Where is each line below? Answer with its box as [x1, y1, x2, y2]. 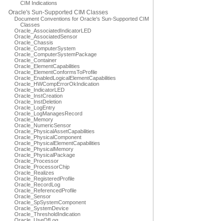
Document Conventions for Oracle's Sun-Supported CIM [14, 16, 149, 22]
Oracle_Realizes [14, 170, 54, 176]
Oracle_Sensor [14, 193, 51, 199]
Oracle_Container [14, 57, 57, 63]
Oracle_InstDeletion [14, 99, 62, 105]
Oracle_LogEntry [14, 105, 55, 110]
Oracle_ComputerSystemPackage [14, 51, 97, 57]
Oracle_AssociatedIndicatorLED [14, 28, 91, 34]
